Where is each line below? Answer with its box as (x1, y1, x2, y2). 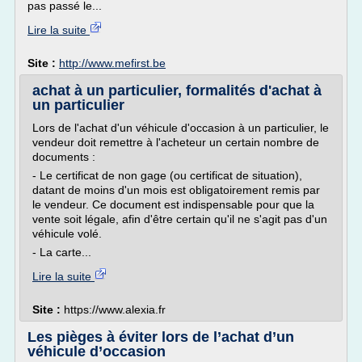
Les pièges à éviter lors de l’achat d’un (27, 329, 294, 345)
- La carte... (32, 246, 91, 259)
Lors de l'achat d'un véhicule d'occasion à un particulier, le (32, 121, 329, 134)
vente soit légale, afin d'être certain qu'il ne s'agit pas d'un (32, 213, 327, 225)
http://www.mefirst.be (59, 57, 166, 69)
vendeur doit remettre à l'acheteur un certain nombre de (32, 136, 319, 149)
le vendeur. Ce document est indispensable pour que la (32, 198, 314, 211)
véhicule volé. (32, 227, 102, 240)
